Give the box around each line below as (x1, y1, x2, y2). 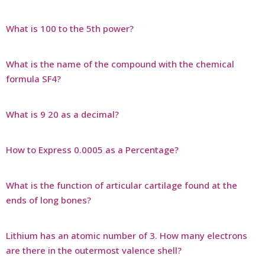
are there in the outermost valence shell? (6, 244, 182, 257)
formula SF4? (6, 73, 61, 85)
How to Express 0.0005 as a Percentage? (6, 144, 179, 156)
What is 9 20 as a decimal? (6, 108, 119, 121)
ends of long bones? (6, 194, 91, 206)
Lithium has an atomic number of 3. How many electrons (6, 230, 247, 242)
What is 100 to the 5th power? (6, 22, 134, 35)
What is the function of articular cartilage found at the (6, 179, 237, 192)
